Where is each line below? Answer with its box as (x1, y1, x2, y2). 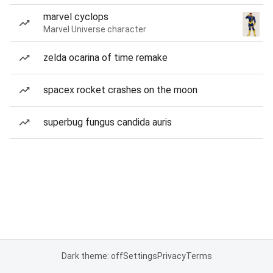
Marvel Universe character (43, 24, 146, 34)
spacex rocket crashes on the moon (43, 84, 197, 96)
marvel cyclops (43, 11, 108, 23)
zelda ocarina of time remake (43, 52, 168, 63)
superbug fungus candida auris (43, 116, 172, 128)
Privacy (157, 251, 186, 261)
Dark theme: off (61, 251, 123, 261)
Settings (122, 251, 157, 261)
